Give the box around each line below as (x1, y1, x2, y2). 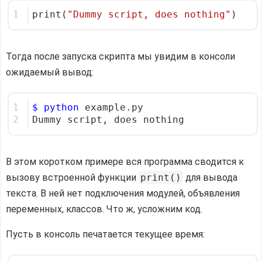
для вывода (183, 171, 237, 183)
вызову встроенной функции (6, 171, 139, 183)
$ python (32, 102, 79, 113)
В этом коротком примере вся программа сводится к (6, 156, 244, 167)
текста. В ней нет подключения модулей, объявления (6, 187, 240, 199)
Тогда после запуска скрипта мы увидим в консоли (6, 50, 235, 62)
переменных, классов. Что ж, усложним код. (6, 203, 202, 215)
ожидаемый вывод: (6, 66, 94, 78)
